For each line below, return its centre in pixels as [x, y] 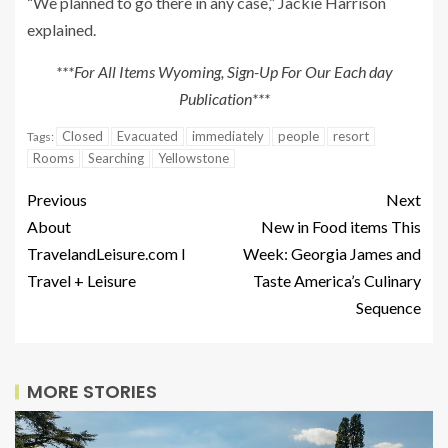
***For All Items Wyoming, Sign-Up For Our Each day [224, 71]
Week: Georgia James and [332, 253]
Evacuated [147, 136]
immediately [228, 136]
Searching [116, 158]
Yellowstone [193, 158]
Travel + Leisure [81, 280]
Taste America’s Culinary [337, 280]
